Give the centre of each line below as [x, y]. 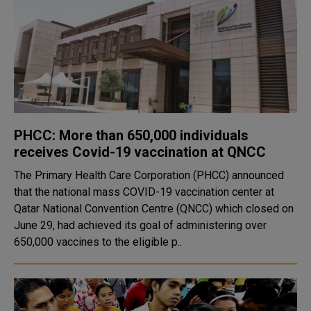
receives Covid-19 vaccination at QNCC [140, 152]
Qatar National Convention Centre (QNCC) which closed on [154, 209]
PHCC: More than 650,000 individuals [131, 135]
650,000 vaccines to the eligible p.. [98, 242]
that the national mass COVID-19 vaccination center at [144, 192]
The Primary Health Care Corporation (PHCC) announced [149, 175]
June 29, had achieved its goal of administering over [140, 225]
